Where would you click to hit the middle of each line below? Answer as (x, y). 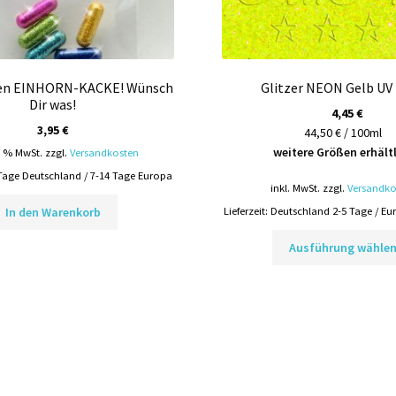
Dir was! (53, 104)
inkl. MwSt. (295, 187)
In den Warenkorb (53, 213)
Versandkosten (104, 152)
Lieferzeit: (247, 211)
